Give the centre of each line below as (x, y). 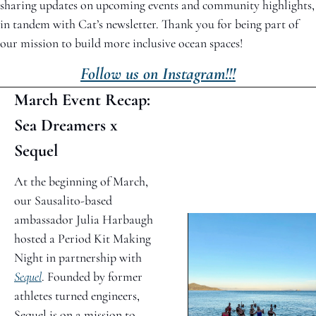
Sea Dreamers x (66, 125)
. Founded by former (92, 276)
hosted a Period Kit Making (83, 238)
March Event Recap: (82, 99)
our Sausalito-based (63, 200)
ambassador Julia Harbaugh (84, 219)
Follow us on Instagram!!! (158, 73)
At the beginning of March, (81, 181)
